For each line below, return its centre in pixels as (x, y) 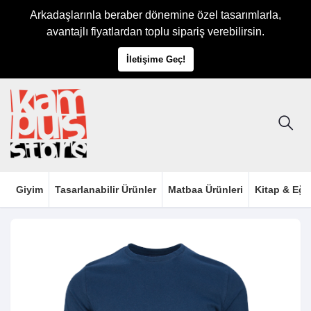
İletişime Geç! (155, 59)
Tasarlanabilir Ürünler (106, 189)
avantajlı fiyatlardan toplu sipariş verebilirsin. (155, 32)
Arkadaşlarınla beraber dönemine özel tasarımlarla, (155, 15)
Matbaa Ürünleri (205, 189)
